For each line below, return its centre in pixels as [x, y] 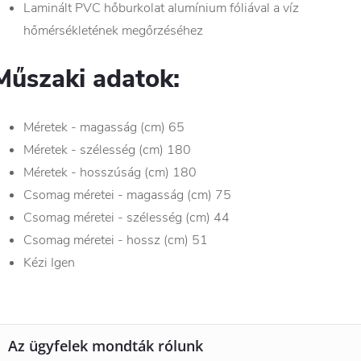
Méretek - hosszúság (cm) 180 [110, 172]
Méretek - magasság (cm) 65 [104, 127]
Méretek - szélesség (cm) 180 [107, 150]
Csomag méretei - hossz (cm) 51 [116, 240]
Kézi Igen [49, 263]
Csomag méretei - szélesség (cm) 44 [127, 218]
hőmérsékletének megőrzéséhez [113, 31]
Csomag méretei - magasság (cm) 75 [127, 195]
